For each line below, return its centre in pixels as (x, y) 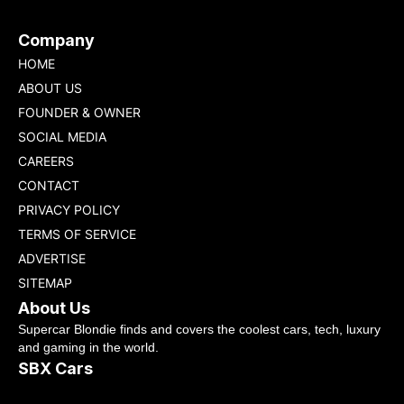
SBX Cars (55, 368)
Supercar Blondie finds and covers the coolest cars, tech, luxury (199, 329)
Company (56, 40)
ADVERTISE (52, 258)
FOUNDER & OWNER (79, 112)
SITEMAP (45, 283)
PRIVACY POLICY (69, 210)
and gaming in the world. (88, 347)
